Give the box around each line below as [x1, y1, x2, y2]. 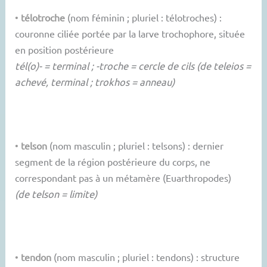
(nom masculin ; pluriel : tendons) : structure [51, 251, 240, 263]
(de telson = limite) [15, 187, 98, 200]
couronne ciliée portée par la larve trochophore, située [15, 27, 246, 40]
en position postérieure [15, 44, 114, 56]
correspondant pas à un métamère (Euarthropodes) [15, 171, 232, 184]
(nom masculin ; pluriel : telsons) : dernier [47, 139, 224, 151]
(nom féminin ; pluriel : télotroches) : [65, 11, 222, 24]
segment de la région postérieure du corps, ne [15, 155, 211, 167]
